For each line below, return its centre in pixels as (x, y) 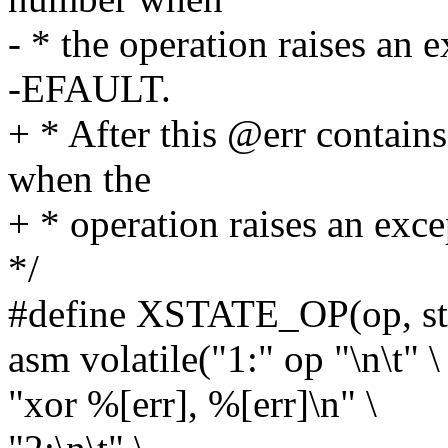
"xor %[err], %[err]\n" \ (192, 404)
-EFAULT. (89, 89)
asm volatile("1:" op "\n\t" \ (224, 359)
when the (79, 179)
